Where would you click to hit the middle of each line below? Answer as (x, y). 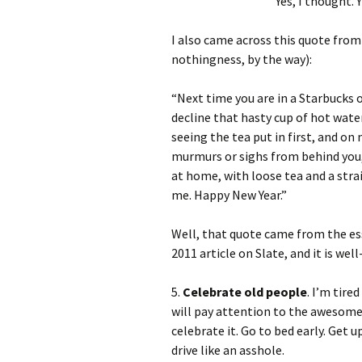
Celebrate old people (245, 292)
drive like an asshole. (228, 350)
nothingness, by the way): (242, 59)
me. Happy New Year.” (229, 195)
